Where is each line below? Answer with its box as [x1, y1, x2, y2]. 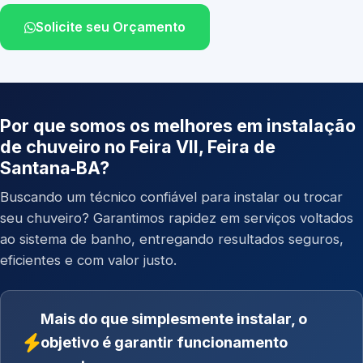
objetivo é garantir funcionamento [41, 333, 288, 351]
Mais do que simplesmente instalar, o [41, 310, 307, 327]
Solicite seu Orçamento [36, 19, 186, 35]
